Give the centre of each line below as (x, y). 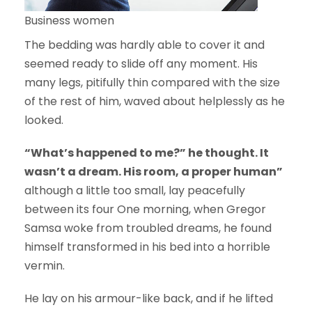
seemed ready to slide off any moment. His (141, 64)
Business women (69, 21)
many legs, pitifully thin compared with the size (152, 83)
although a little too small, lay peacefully (135, 191)
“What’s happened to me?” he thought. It (147, 153)
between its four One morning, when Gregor (145, 210)
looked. (44, 120)
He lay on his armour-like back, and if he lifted (149, 299)
